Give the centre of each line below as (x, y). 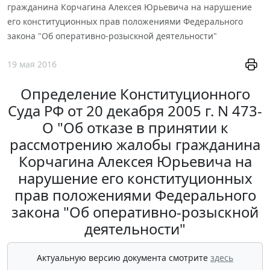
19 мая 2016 (32, 64)
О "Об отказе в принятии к (135, 128)
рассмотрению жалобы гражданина (135, 145)
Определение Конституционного (135, 94)
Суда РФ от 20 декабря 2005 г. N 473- (135, 111)
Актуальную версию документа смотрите (124, 258)
